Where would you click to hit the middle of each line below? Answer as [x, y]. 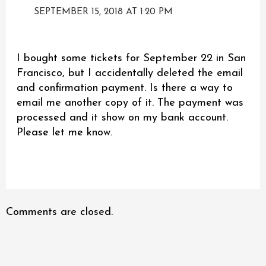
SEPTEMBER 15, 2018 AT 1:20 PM [104, 12]
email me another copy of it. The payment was [130, 103]
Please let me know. [65, 132]
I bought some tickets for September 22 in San [132, 58]
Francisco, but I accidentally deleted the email [130, 73]
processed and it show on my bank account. [123, 118]
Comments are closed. [59, 212]
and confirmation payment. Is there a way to [125, 88]
